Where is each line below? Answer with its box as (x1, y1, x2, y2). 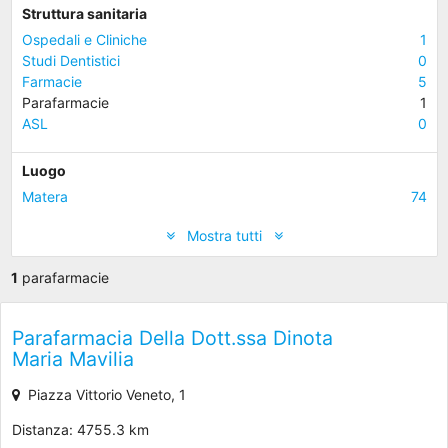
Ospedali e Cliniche (21, 31, 147, 48)
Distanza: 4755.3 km (11, 421, 149, 439)
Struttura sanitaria (21, 5, 147, 22)
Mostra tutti (174, 227, 274, 244)
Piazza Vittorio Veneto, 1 (19, 386, 186, 404)
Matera (21, 188, 68, 205)
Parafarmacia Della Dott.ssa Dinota (11, 326, 333, 351)
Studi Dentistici (21, 52, 120, 69)
